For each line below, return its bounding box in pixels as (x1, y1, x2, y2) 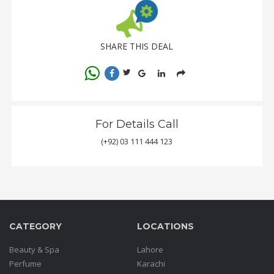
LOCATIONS (137, 220, 194, 232)
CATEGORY (9, 220, 62, 232)
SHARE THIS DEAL (100, 40, 173, 52)
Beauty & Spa (9, 243, 59, 255)
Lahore (137, 243, 163, 255)
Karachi (137, 257, 165, 269)
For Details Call (95, 117, 179, 131)
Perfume (9, 257, 42, 269)
